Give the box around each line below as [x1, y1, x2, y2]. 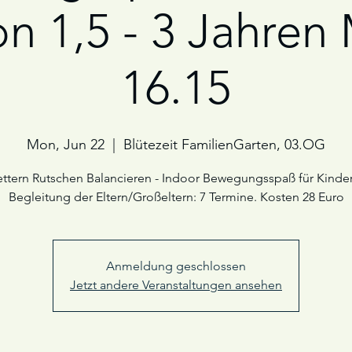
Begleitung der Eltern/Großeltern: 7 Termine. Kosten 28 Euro [8, 189, 344, 204]
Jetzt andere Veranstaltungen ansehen [70, 277, 282, 292]
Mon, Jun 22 [27, 136, 104, 153]
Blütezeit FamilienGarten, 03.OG [123, 136, 325, 153]
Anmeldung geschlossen [106, 258, 246, 273]
